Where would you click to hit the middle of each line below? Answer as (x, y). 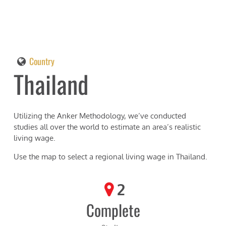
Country (42, 61)
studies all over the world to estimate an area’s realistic (107, 127)
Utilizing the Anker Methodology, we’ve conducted (100, 116)
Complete (113, 210)
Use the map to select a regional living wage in (95, 157)
